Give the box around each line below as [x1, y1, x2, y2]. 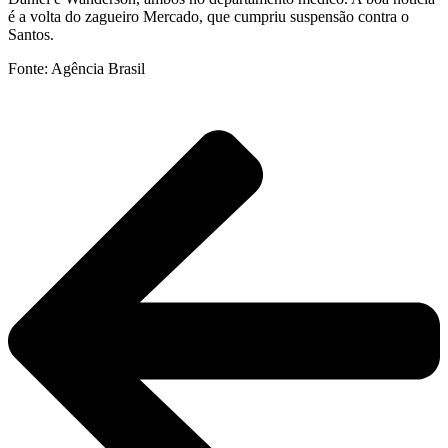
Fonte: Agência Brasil [8, 60, 145, 78]
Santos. [8, 26, 54, 44]
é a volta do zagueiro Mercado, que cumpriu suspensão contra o [8, 8, 409, 26]
